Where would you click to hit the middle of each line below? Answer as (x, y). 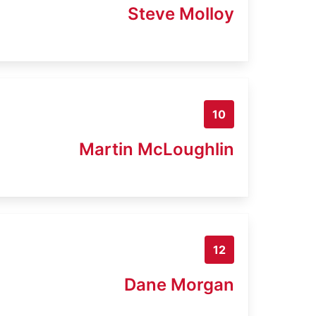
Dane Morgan (179, 284)
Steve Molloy (181, 13)
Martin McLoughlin (157, 149)
